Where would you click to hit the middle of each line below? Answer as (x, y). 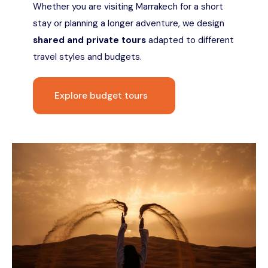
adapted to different (190, 40)
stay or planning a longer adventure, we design (129, 23)
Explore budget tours (101, 96)
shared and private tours (89, 40)
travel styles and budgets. (87, 57)
